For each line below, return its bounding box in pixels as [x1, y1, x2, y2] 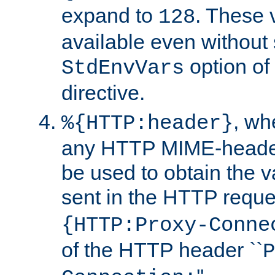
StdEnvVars [61, 56, 184, 80]
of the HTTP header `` [61, 238, 263, 261]
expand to [61, 3, 158, 27]
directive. [61, 80, 145, 104]
